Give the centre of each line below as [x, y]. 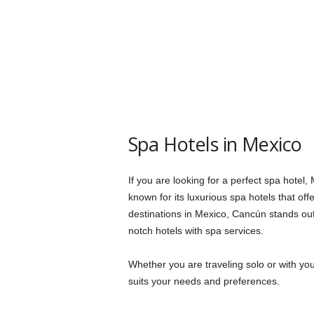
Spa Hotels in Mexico [215, 144]
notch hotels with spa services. [196, 231]
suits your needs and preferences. [204, 281]
